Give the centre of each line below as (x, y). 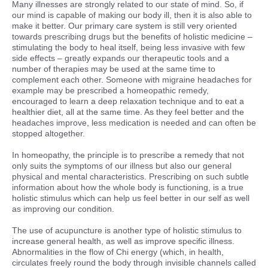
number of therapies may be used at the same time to (114, 69)
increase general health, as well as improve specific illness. (123, 241)
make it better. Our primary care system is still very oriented (124, 26)
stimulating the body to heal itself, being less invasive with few (128, 47)
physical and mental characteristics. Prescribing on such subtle (130, 176)
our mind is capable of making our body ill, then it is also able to (132, 15)
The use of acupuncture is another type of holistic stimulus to (127, 230)
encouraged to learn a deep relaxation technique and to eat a (128, 101)
